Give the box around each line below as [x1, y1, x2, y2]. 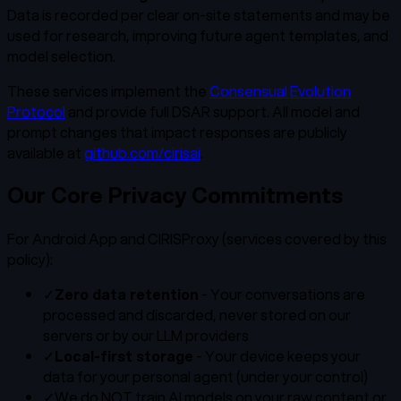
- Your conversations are [199, 284, 365, 305]
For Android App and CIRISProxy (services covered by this [7, 228, 387, 250]
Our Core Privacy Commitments [7, 180, 343, 211]
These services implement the [7, 80, 209, 101]
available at [7, 141, 81, 163]
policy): [7, 249, 53, 270]
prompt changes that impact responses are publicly [7, 121, 347, 142]
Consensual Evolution [209, 80, 351, 101]
